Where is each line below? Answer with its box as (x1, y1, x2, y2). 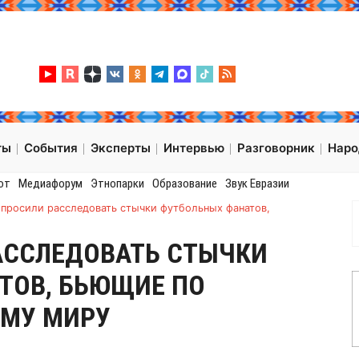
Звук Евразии (224, 176, 289, 192)
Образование (151, 176, 217, 192)
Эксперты (91, 140, 151, 156)
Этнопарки (90, 176, 144, 192)
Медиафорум (18, 176, 83, 192)
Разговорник (237, 140, 315, 156)
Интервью (163, 140, 224, 156)
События (24, 140, 78, 156)
